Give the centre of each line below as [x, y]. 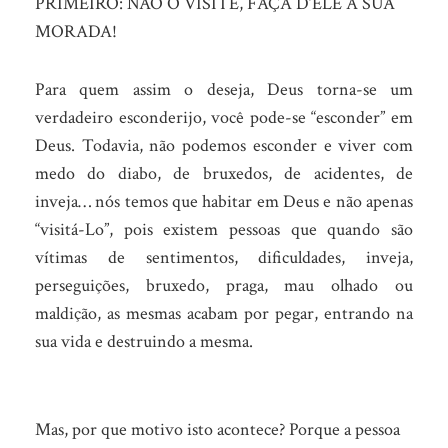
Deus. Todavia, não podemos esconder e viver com [224, 145]
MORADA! [76, 31]
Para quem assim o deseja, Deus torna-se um [224, 89]
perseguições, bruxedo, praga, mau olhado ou [224, 285]
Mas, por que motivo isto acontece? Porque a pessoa [217, 429]
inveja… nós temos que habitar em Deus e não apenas [224, 201]
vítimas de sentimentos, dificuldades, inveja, [224, 257]
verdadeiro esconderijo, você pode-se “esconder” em [224, 117]
